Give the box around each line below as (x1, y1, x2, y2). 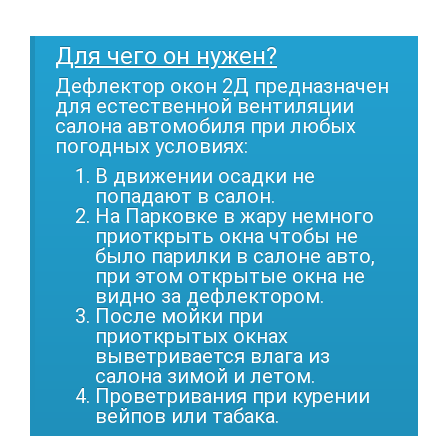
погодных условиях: (55, 133, 248, 158)
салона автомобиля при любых (55, 113, 356, 138)
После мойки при (95, 303, 263, 328)
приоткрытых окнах (95, 323, 288, 348)
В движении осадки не (95, 163, 315, 188)
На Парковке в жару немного (95, 203, 374, 228)
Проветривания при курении (95, 383, 370, 408)
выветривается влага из (95, 343, 330, 368)
